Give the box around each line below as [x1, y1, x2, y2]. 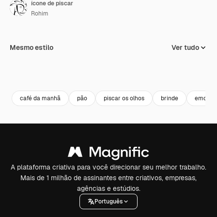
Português [94, 197, 123, 205]
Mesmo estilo [10, 43, 53, 52]
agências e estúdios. [77, 184, 140, 193]
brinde [161, 94, 178, 102]
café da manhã [20, 94, 61, 102]
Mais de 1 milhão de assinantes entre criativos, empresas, [20, 173, 197, 182]
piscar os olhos [104, 94, 144, 102]
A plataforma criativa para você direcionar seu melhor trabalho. [11, 163, 206, 171]
